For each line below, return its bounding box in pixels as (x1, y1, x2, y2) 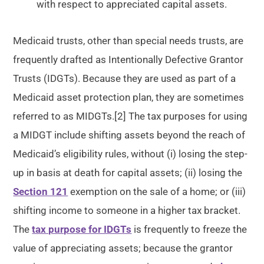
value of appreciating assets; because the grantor (13, 242, 233, 254)
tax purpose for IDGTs (32, 223, 132, 235)
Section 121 (13, 186, 68, 197)
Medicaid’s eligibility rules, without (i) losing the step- (13, 148, 248, 160)
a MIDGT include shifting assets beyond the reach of (13, 129, 246, 141)
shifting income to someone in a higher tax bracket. (13, 204, 241, 216)
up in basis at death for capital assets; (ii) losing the (13, 167, 243, 179)
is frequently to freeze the (131, 223, 247, 235)
